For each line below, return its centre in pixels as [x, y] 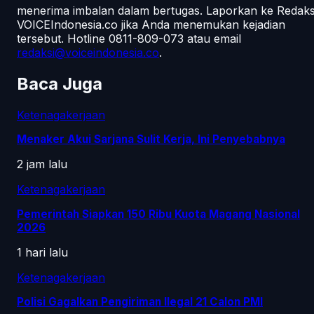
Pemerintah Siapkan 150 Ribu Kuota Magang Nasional [158, 214]
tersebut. [42, 39]
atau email [212, 39]
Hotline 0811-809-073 [125, 39]
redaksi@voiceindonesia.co [88, 53]
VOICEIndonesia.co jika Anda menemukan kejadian [151, 25]
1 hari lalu [42, 252]
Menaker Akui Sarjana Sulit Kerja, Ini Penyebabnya [151, 139]
